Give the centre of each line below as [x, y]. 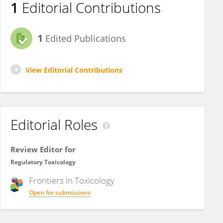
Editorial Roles [54, 124]
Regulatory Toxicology [43, 162]
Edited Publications [84, 38]
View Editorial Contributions [74, 70]
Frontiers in [52, 180]
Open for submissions [60, 192]
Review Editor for [43, 149]
